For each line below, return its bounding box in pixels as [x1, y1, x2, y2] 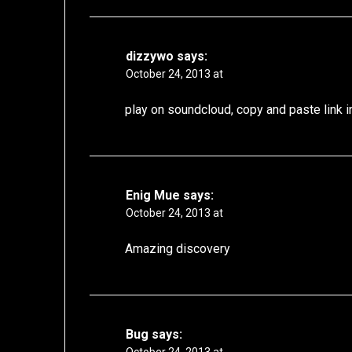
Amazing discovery [125, 241, 231, 257]
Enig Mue [126, 188, 181, 203]
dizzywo [126, 49, 174, 64]
